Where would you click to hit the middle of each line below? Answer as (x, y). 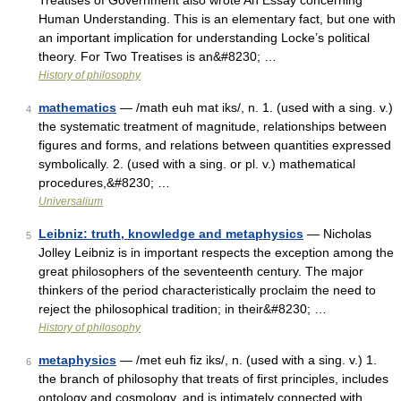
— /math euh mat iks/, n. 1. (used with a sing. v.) (255, 107)
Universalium (71, 201)
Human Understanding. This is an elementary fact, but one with (217, 19)
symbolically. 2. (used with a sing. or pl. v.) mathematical (197, 164)
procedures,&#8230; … (104, 183)
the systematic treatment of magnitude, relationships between (213, 126)
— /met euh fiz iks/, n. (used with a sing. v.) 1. (247, 360)
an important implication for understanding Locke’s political (204, 38)
